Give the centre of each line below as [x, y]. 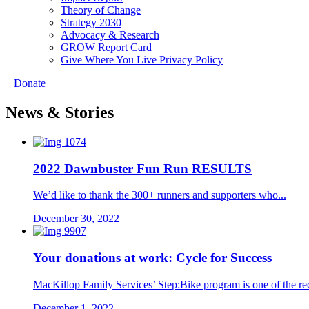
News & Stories [60, 112]
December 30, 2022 [76, 219]
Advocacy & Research [110, 35]
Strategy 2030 [91, 22]
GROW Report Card [106, 47]
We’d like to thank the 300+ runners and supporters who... [160, 195]
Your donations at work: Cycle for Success [152, 257]
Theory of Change [101, 10]
